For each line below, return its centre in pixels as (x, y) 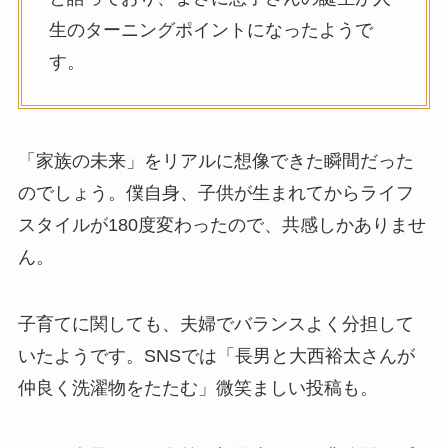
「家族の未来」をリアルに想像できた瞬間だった (215, 160)
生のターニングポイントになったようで (210, 29)
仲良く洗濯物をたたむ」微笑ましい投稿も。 (197, 388)
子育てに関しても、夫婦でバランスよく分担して (215, 324)
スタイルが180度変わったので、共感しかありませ (221, 224)
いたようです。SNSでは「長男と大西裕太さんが (216, 356)
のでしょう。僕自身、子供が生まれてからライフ (215, 192)
